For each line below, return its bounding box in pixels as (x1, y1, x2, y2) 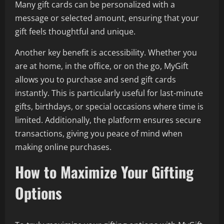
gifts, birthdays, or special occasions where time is (15, 101, 203, 112)
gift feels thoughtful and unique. (15, 26, 135, 37)
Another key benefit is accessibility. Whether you (15, 47, 197, 58)
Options (15, 181, 62, 204)
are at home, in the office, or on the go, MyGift (15, 60, 188, 71)
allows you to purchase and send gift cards (15, 74, 176, 85)
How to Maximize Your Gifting (15, 160, 193, 183)
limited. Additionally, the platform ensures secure (15, 114, 201, 125)
